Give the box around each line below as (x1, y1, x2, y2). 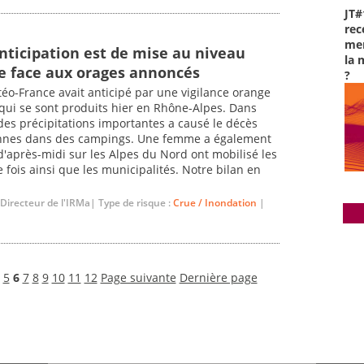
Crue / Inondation (173, 195, 257, 210)
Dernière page (179, 269, 258, 285)
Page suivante (100, 269, 176, 285)
